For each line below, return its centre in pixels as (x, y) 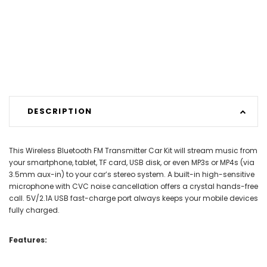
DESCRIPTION (60, 111)
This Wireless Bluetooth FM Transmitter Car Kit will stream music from (133, 150)
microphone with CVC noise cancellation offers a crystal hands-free (133, 186)
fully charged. (34, 210)
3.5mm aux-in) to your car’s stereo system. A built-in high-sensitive (132, 174)
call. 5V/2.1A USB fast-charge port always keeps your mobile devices (133, 198)
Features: (28, 240)
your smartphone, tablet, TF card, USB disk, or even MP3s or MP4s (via (132, 162)
